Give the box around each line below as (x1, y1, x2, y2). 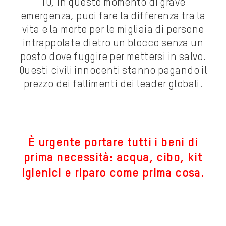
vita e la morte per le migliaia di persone (22, 25, 204, 36)
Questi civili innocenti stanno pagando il (19, 66, 207, 77)
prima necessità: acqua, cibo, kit (23, 152, 203, 164)
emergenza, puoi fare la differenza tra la (20, 12, 206, 22)
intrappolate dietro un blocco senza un (22, 39, 204, 49)
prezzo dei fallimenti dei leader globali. (23, 80, 203, 90)
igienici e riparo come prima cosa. (21, 167, 205, 180)
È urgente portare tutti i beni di (28, 137, 198, 149)
